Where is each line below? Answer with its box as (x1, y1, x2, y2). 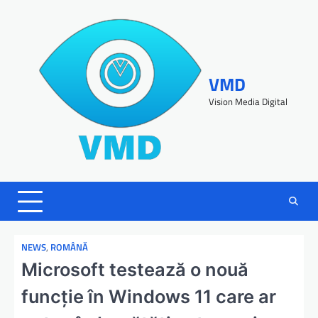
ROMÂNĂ (50, 241, 88, 254)
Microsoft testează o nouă (21, 258, 248, 280)
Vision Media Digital (208, 94, 287, 109)
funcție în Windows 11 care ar (21, 285, 276, 307)
